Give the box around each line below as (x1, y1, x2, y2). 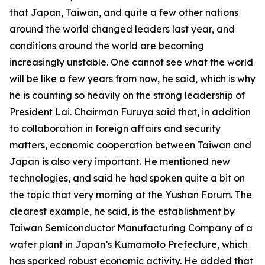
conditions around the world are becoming (9, 40, 204, 51)
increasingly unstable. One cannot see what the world (9, 56, 253, 68)
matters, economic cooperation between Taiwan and (9, 139, 251, 151)
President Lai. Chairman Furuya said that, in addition (9, 106, 251, 118)
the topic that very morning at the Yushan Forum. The (9, 189, 252, 201)
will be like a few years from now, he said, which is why (9, 73, 256, 85)
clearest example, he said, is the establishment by (9, 205, 235, 217)
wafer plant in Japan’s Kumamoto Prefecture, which (9, 238, 248, 250)
